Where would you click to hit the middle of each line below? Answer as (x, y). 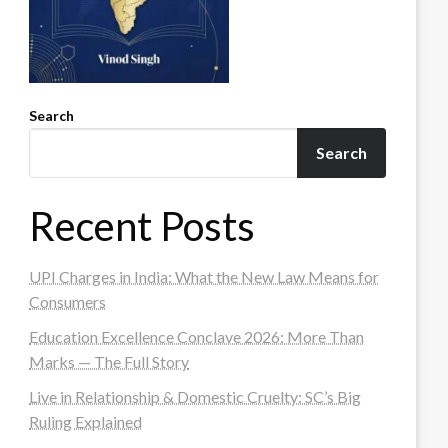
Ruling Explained (86, 421)
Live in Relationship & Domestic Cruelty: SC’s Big (195, 396)
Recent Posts (142, 225)
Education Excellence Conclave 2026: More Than (197, 336)
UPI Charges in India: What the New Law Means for (204, 276)
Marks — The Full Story (109, 361)
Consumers (68, 301)
